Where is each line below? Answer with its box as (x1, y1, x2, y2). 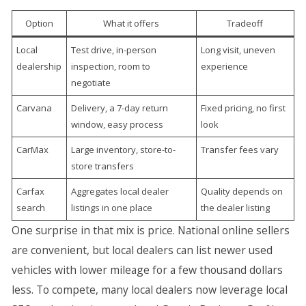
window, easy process (71, 118, 164, 130)
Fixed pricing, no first (201, 102, 286, 114)
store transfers (71, 160, 135, 172)
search (16, 201, 46, 214)
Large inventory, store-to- (71, 143, 176, 156)
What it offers (103, 17, 160, 29)
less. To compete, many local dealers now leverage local (11, 282, 288, 297)
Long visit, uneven (201, 44, 276, 56)
